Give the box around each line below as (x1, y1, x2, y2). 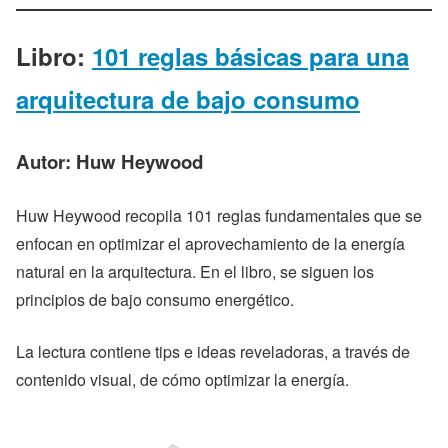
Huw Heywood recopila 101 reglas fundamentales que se (16, 204, 422, 228)
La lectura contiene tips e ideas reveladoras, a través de (16, 340, 410, 364)
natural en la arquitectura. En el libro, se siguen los (16, 260, 374, 284)
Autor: (16, 148, 76, 176)
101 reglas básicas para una (92, 39, 409, 74)
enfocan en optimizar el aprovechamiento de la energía (16, 232, 405, 256)
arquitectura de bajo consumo (16, 82, 360, 117)
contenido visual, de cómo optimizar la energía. (16, 368, 349, 392)
